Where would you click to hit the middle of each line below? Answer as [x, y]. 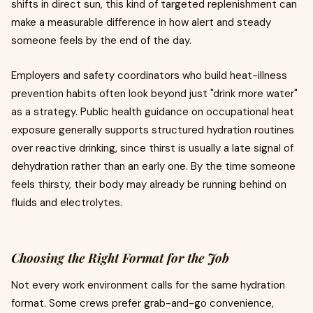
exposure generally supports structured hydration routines [153, 130]
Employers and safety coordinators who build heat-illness [149, 75]
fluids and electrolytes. [67, 203]
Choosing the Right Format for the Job [120, 258]
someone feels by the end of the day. [101, 41]
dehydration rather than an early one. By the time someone [153, 166]
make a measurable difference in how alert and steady [141, 22]
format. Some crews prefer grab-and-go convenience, [143, 303]
